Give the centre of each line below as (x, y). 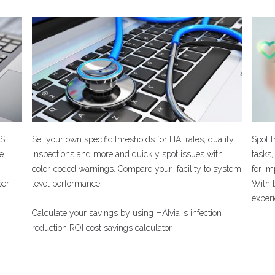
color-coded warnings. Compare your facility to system (137, 169)
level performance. (67, 184)
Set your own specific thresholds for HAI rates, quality (133, 139)
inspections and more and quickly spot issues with (128, 154)
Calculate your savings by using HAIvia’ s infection (127, 213)
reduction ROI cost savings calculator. (103, 228)
